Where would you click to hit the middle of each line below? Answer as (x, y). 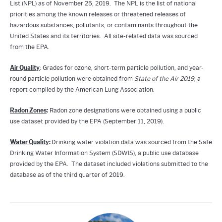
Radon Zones (28, 111)
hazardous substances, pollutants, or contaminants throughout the (104, 25)
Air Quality (25, 68)
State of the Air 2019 (164, 79)
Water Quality (29, 142)
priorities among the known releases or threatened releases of (98, 14)
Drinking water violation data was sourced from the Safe (132, 142)
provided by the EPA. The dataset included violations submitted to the (109, 164)
